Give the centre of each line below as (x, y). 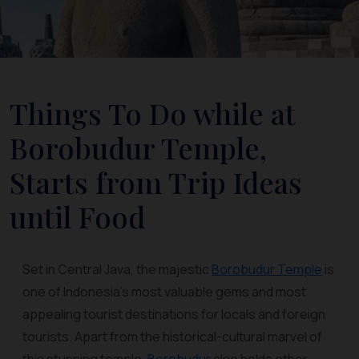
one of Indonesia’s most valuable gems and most (164, 292)
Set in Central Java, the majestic (117, 269)
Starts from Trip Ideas (156, 182)
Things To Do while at (153, 113)
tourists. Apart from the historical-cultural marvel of (172, 337)
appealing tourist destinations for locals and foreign (174, 314)
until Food (77, 216)
